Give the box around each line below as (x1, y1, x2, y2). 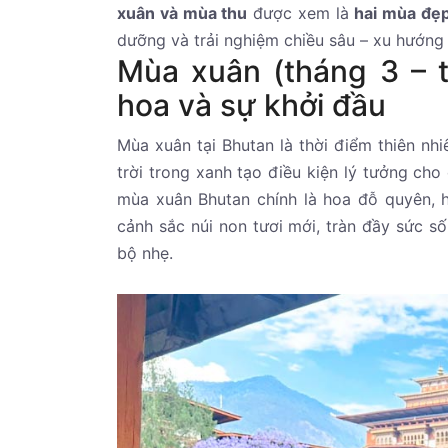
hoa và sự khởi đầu (117, 86, 386, 123)
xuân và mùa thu (117, 2, 248, 23)
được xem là (247, 2, 355, 23)
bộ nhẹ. (117, 242, 173, 263)
